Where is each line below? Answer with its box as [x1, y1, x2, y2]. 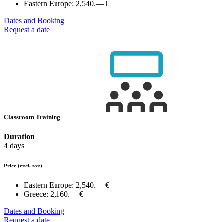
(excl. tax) [18, 163, 42, 169]
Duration [4, 132, 35, 141]
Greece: [24, 190, 50, 199]
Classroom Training [4, 113, 62, 121]
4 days [4, 141, 24, 150]
